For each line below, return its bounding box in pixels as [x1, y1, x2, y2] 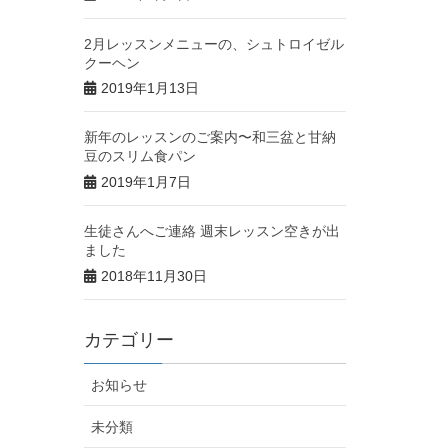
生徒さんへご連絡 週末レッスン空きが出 [83, 223, 340, 240]
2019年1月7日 [100, 173, 191, 190]
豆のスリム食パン [83, 148, 196, 165]
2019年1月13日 [100, 80, 199, 97]
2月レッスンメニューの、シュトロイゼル [83, 35, 344, 52]
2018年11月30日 [100, 267, 207, 284]
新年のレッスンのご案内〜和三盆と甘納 [83, 129, 336, 146]
